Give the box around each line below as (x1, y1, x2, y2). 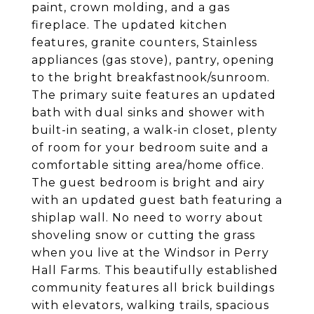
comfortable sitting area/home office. (32, 158, 264, 172)
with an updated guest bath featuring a (32, 193, 282, 207)
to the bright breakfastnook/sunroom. (32, 71, 270, 84)
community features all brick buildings (32, 281, 275, 294)
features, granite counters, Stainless (32, 36, 257, 49)
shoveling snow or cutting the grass (32, 228, 255, 242)
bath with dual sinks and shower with (32, 106, 265, 119)
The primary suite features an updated (32, 88, 276, 102)
